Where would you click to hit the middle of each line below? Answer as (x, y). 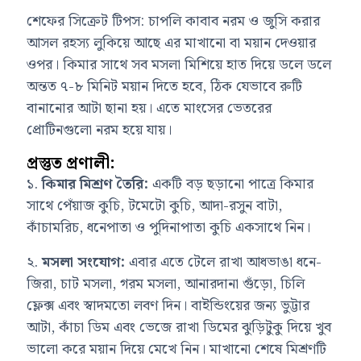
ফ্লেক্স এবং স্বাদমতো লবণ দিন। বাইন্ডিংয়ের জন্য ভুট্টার (168, 305)
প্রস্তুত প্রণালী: (71, 163)
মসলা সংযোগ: (84, 262)
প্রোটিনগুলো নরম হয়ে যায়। (100, 130)
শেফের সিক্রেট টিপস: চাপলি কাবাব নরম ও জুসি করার (174, 21)
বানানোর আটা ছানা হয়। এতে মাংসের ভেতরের (149, 108)
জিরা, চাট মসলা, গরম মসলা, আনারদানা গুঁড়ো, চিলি (166, 284)
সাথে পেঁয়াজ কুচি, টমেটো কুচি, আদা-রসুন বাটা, (155, 205)
